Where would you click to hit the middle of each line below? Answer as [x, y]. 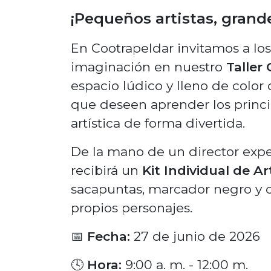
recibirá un [106, 170]
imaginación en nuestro [149, 67]
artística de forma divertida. [158, 123]
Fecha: [109, 236]
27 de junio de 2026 [195, 236]
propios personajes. [132, 208]
